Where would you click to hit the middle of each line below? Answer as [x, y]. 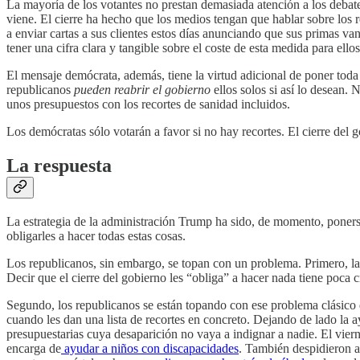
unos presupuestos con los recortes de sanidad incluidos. [148, 104]
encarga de [34, 348]
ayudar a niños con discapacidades [150, 348]
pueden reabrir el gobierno [142, 89]
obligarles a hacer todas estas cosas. [96, 235]
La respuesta [59, 165]
